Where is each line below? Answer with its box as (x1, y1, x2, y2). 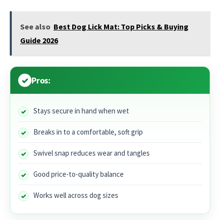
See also (20, 22, 51, 32)
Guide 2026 (20, 35, 58, 46)
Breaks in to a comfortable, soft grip (33, 127, 143, 137)
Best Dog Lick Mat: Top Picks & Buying (54, 22, 189, 32)
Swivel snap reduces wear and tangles (33, 148, 150, 158)
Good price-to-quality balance (33, 169, 124, 179)
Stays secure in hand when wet (33, 106, 129, 116)
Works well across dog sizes (33, 191, 118, 200)
